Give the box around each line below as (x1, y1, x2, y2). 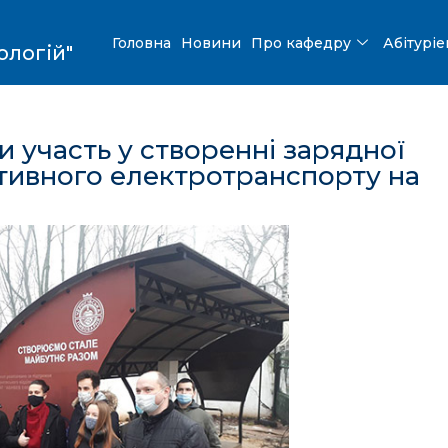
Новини (181, 33, 242, 52)
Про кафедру (251, 33, 352, 52)
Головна (112, 33, 172, 52)
